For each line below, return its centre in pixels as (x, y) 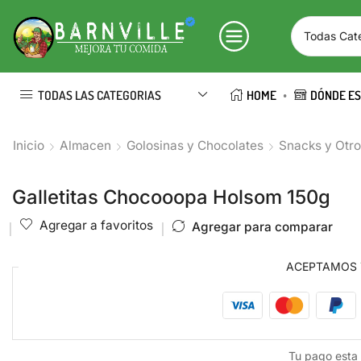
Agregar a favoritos (96, 225)
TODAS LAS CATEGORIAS (100, 95)
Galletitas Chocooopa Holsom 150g (171, 197)
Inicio (29, 145)
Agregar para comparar (262, 226)
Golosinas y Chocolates (195, 145)
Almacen (85, 145)
